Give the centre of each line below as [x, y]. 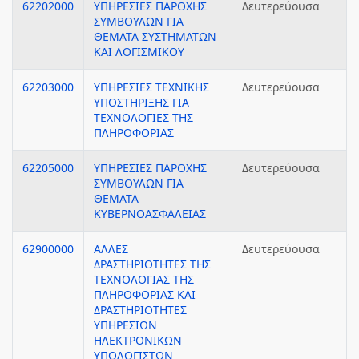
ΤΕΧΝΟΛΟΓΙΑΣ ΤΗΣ [144, 279]
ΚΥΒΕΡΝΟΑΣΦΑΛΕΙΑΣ [150, 214]
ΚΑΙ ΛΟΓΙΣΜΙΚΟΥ [139, 52]
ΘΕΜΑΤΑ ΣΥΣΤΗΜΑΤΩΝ [155, 36]
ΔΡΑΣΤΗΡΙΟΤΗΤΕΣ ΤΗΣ [152, 264]
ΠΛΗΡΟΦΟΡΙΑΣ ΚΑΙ [145, 294]
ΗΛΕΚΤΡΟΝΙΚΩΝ [138, 340]
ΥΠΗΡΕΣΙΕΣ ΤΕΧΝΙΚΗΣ [151, 87]
